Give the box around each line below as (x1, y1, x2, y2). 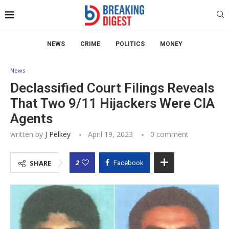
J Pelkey (45, 129, 71, 139)
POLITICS (115, 40, 145, 48)
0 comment (150, 129, 189, 139)
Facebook (113, 158, 144, 167)
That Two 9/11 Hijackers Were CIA (10, 95, 215, 111)
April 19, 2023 (88, 129, 133, 139)
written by (10, 129, 45, 139)
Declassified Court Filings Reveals (10, 80, 214, 96)
